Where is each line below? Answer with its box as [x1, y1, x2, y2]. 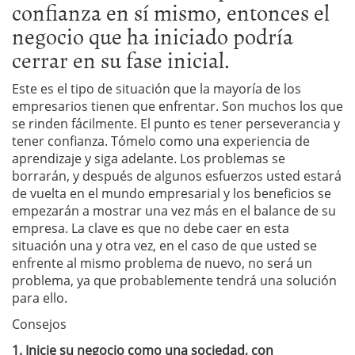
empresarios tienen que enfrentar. [12, 97, 219, 115]
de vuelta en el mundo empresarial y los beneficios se [12, 185, 331, 202]
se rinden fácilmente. [12, 115, 137, 132]
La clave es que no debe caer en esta [71, 219, 289, 237]
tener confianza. [12, 132, 108, 150]
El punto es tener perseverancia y [140, 115, 340, 132]
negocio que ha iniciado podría [12, 19, 293, 52]
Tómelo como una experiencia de [111, 132, 310, 150]
